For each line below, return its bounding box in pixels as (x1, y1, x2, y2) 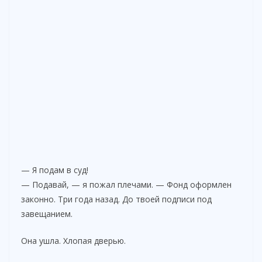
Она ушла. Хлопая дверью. (21, 235, 126, 246)
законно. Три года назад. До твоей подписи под (21, 193, 212, 205)
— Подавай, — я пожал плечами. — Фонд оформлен (21, 178, 232, 190)
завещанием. (21, 208, 73, 219)
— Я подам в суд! (21, 164, 88, 175)
